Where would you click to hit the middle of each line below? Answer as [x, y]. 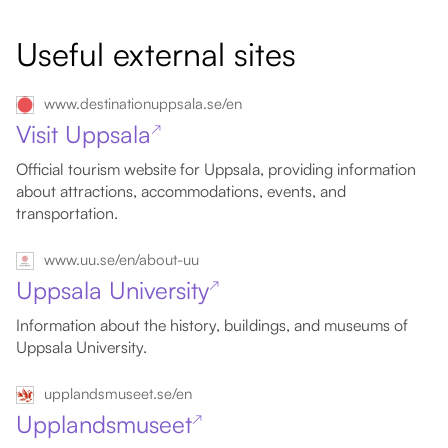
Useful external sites [156, 54]
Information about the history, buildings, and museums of [212, 325]
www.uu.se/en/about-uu [121, 259]
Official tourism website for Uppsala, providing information [216, 169]
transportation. [67, 213]
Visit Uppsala [83, 134]
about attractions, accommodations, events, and [181, 191]
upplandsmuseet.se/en [118, 393]
